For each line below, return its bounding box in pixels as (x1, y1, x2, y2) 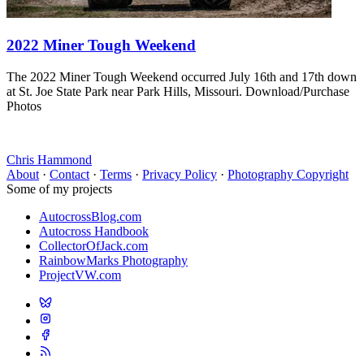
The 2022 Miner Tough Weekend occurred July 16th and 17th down (6, 69, 357, 84)
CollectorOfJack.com (39, 238, 148, 253)
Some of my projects (6, 181, 112, 196)
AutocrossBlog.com (39, 209, 141, 223)
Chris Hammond (6, 152, 92, 167)
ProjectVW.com (39, 267, 121, 282)
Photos (6, 98, 41, 113)
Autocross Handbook (39, 223, 149, 238)
